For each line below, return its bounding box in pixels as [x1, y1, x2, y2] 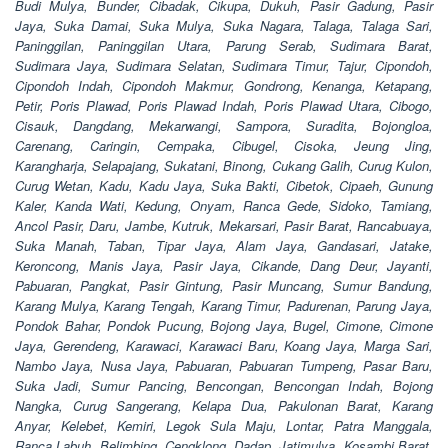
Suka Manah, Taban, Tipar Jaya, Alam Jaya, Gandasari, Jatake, [15, 236, 433, 256]
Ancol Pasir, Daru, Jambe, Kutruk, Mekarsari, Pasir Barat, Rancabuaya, [15, 216, 433, 236]
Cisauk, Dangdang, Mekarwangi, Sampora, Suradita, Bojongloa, [15, 116, 433, 136]
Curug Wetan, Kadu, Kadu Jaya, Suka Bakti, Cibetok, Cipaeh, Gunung [15, 176, 433, 196]
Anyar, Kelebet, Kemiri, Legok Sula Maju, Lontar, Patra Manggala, [15, 416, 433, 436]
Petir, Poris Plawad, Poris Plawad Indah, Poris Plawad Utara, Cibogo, [15, 96, 433, 116]
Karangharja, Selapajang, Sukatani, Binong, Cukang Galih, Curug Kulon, [15, 156, 433, 176]
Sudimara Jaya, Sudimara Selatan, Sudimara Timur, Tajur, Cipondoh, [15, 56, 433, 76]
